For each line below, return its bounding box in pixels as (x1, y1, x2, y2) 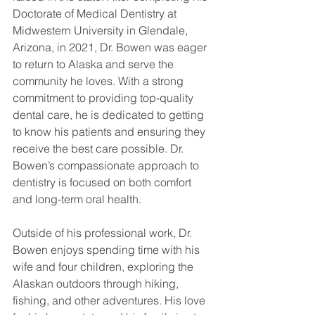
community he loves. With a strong (13, 74, 186, 88)
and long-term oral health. (13, 192, 141, 206)
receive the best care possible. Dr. (13, 141, 186, 155)
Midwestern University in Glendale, (13, 23, 191, 37)
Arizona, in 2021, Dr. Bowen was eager (13, 40, 210, 54)
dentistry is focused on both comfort (13, 175, 194, 189)
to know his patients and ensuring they (13, 124, 208, 139)
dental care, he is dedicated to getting (13, 108, 207, 122)
